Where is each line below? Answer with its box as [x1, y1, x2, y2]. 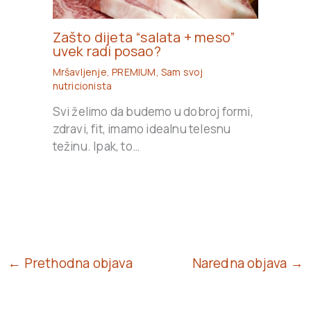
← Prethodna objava [8, 254, 133, 273]
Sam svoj [161, 65, 203, 79]
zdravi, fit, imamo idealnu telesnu [52, 121, 231, 137]
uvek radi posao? [52, 42, 161, 61]
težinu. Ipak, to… [52, 138, 140, 155]
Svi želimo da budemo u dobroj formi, [52, 103, 253, 120]
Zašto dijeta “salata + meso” [52, 28, 236, 47]
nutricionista [52, 79, 112, 93]
